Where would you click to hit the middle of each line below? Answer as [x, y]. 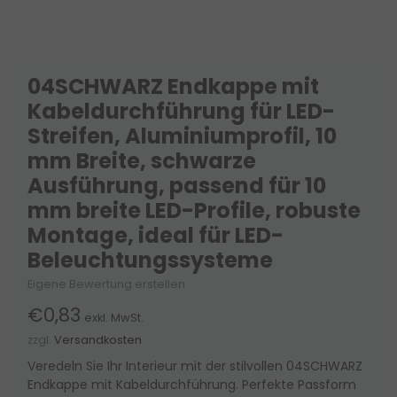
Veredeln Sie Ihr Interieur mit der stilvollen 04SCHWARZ [195, 366]
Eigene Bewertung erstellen [106, 284]
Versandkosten [98, 339]
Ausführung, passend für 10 [177, 185]
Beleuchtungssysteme [150, 260]
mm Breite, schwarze [142, 160]
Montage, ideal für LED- [156, 235]
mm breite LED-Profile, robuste [194, 210]
